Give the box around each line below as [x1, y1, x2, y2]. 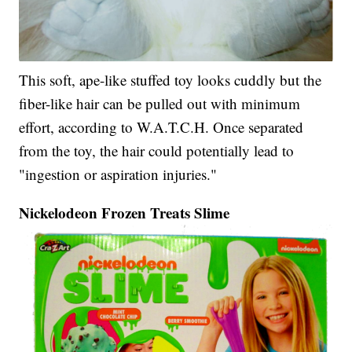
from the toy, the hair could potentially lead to [19, 140, 295, 160]
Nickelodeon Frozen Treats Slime [19, 201, 230, 223]
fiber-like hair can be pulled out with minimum [19, 93, 301, 113]
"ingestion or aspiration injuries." [19, 163, 218, 184]
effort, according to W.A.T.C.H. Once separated [19, 116, 304, 137]
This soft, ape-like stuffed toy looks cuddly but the [19, 69, 322, 90]
